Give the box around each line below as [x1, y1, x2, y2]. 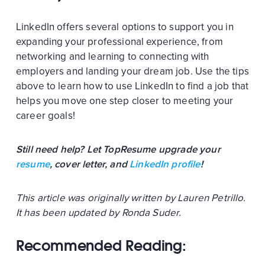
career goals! [15, 109, 75, 122]
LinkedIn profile [130, 158, 201, 171]
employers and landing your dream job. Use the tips [15, 65, 249, 78]
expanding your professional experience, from [15, 35, 223, 49]
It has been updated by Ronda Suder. [15, 206, 182, 219]
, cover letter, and [49, 158, 130, 171]
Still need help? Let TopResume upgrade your [15, 143, 221, 156]
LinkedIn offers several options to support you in [15, 21, 234, 34]
